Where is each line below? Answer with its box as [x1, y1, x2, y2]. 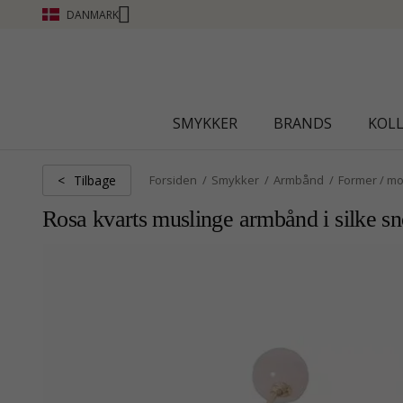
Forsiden [149, 172, 197, 188]
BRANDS [273, 113, 332, 133]
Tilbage [74, 171, 116, 189]
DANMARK [67, 6, 119, 22]
